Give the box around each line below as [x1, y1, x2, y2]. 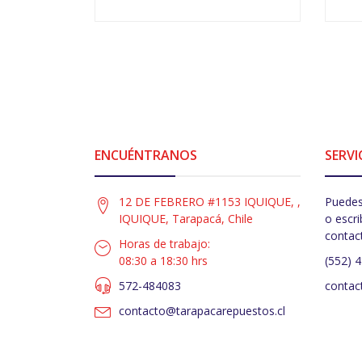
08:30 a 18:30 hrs [119, 252, 208, 268]
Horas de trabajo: [119, 235, 210, 251]
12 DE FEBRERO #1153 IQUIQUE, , [119, 193, 301, 209]
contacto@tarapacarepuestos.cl [119, 302, 285, 318]
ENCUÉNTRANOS [95, 145, 197, 164]
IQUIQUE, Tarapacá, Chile [119, 210, 253, 226]
